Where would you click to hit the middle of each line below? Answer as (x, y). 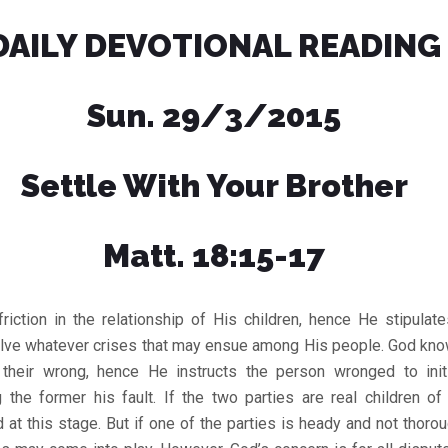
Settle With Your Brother (214, 185)
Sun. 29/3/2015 (214, 115)
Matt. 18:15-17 (214, 255)
